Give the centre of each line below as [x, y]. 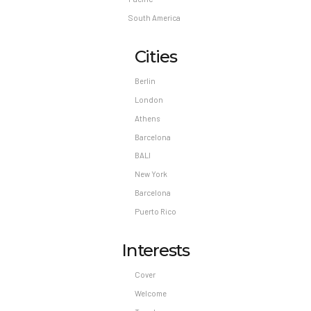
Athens [147, 118]
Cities [155, 56]
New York [151, 174]
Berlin [145, 81]
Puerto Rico [155, 212]
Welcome [151, 294]
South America [154, 17]
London [149, 99]
